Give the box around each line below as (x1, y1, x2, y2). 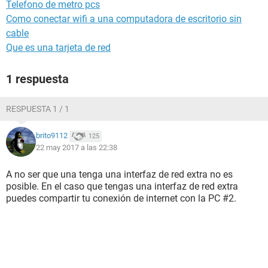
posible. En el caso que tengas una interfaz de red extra (6, 181, 238, 192)
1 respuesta (6, 72, 69, 86)
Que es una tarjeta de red (6, 42, 111, 53)
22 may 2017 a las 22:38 (36, 143, 117, 152)
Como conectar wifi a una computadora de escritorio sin (6, 13, 242, 25)
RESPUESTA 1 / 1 (6, 104, 69, 114)
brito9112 (36, 131, 68, 141)
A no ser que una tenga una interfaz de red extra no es (6, 169, 233, 180)
